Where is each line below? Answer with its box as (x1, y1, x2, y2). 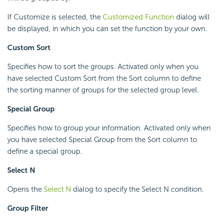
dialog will (176, 12, 210, 21)
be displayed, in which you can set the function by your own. (7, 24, 207, 33)
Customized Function (103, 12, 176, 21)
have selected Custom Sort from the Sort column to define (7, 73, 201, 83)
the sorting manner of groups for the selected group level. (7, 85, 199, 94)
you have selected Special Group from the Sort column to (7, 135, 197, 144)
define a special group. (7, 146, 82, 156)
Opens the (7, 184, 44, 194)
